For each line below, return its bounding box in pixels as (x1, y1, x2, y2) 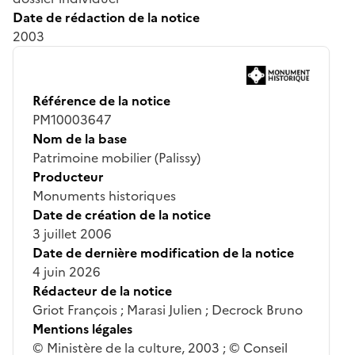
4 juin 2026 (32, 261, 101, 281)
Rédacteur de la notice (32, 281, 172, 300)
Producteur (32, 166, 104, 186)
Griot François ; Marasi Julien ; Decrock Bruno (32, 300, 303, 319)
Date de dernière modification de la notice (32, 242, 294, 262)
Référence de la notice (32, 90, 170, 110)
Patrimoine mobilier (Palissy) (32, 147, 200, 167)
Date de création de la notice (32, 204, 211, 224)
